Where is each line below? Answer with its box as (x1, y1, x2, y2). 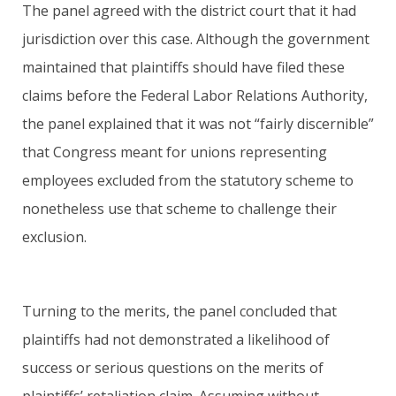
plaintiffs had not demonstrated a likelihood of (22, 329, 330, 349)
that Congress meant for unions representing (22, 141, 327, 162)
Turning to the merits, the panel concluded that (22, 301, 337, 321)
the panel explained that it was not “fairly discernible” (22, 113, 374, 133)
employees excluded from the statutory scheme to (22, 170, 354, 190)
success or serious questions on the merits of (22, 357, 324, 377)
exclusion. (22, 226, 87, 247)
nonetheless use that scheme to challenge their (22, 198, 337, 218)
